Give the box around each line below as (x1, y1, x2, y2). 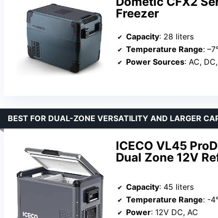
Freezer (116, 6, 159, 21)
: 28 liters (159, 32, 194, 42)
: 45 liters (159, 182, 194, 192)
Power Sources (126, 57, 184, 67)
